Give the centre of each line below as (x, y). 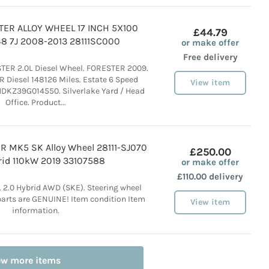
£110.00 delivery (210, 177)
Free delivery (210, 57)
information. (35, 210)
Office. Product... (35, 102)
